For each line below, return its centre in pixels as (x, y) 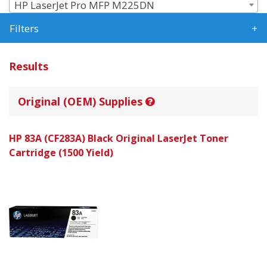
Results (29, 66)
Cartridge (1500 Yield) (61, 153)
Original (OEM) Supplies (82, 102)
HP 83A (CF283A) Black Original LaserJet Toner (119, 139)
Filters (24, 29)
